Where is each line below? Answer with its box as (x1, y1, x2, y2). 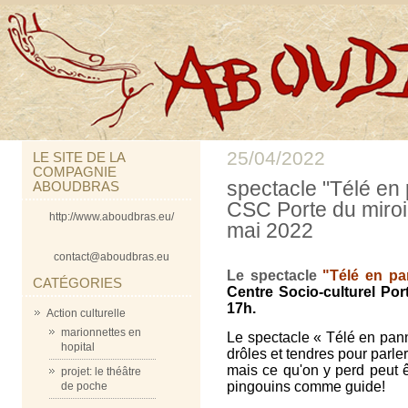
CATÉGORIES (33, 275, 122, 291)
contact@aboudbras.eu (54, 250, 169, 263)
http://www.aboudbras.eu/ (49, 210, 174, 223)
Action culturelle (46, 307, 126, 320)
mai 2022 (227, 219, 313, 242)
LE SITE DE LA (33, 149, 126, 165)
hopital (61, 341, 95, 353)
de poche (61, 380, 107, 393)
